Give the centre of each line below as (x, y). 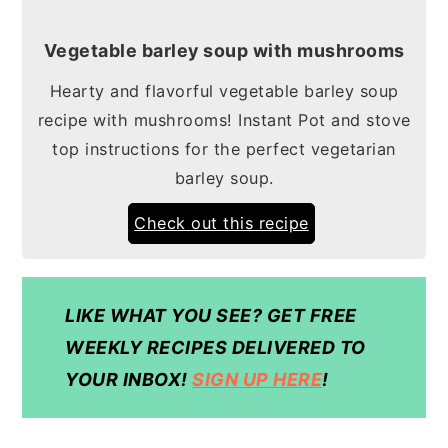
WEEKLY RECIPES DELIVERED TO (215, 347)
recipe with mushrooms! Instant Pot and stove (224, 120)
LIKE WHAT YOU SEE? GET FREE (211, 315)
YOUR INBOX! (126, 379)
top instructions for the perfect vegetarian (224, 149)
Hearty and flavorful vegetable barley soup (224, 91)
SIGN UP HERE (257, 379)
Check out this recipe (221, 223)
